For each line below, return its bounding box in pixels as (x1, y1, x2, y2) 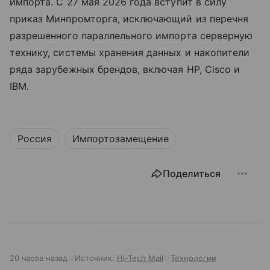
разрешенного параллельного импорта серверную (10, 29, 253, 42)
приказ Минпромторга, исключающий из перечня (10, 12, 249, 25)
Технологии (171, 253, 216, 263)
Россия (17, 132, 52, 145)
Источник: (75, 253, 117, 263)
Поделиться (163, 167, 221, 180)
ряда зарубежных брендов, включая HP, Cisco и (10, 63, 240, 75)
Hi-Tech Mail (117, 253, 163, 263)
